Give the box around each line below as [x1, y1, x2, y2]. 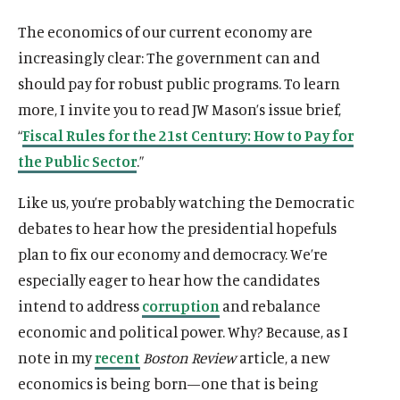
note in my [18, 347, 95, 367]
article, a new [237, 347, 330, 367]
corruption [142, 296, 220, 315]
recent [95, 347, 140, 367]
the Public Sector [18, 151, 137, 171]
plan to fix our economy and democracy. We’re [18, 244, 328, 263]
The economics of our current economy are [18, 21, 312, 41]
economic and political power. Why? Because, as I [18, 321, 348, 341]
